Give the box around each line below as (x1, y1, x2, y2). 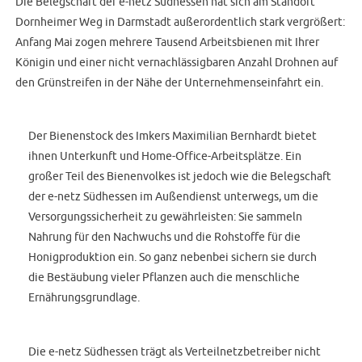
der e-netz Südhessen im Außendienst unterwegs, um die (28, 189, 319, 204)
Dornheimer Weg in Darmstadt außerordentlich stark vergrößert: (15, 14, 346, 28)
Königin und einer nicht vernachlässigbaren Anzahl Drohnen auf (15, 54, 339, 69)
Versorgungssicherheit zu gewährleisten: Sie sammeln (28, 209, 303, 224)
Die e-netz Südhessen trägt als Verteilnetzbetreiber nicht (28, 344, 322, 359)
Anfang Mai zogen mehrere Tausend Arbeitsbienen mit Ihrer (15, 34, 320, 48)
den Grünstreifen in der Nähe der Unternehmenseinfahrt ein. (15, 74, 324, 89)
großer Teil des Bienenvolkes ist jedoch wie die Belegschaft (28, 169, 332, 183)
